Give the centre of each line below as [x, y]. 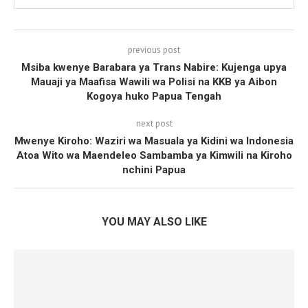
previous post [154, 50]
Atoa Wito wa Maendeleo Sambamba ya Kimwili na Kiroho [154, 155]
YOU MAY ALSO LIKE [154, 222]
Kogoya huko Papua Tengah [154, 96]
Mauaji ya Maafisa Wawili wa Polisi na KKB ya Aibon [154, 82]
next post [154, 123]
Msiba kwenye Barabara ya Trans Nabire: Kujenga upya [154, 67]
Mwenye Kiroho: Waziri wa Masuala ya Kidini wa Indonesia [154, 141]
